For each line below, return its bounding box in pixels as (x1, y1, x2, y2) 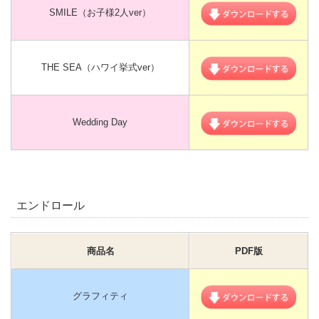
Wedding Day (73, 117, 127, 128)
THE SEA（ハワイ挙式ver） (41, 62, 159, 73)
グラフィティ (72, 291, 128, 302)
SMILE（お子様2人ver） (49, 7, 151, 19)
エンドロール (16, 199, 85, 212)
